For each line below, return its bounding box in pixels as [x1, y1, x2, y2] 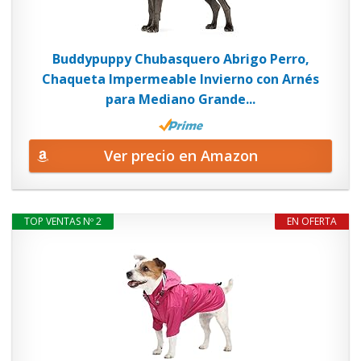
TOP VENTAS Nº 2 [24, 214, 102, 228]
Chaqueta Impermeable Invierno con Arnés [42, 70, 319, 88]
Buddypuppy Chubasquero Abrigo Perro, [52, 50, 309, 68]
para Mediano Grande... [106, 90, 255, 108]
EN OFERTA [287, 214, 337, 228]
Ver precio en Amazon [103, 145, 258, 165]
